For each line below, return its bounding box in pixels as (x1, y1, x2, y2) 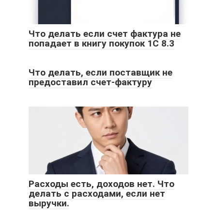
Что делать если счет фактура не (29, 28, 181, 39)
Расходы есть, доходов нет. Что (29, 178, 174, 189)
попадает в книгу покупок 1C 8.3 (29, 37, 174, 49)
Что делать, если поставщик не (29, 66, 172, 78)
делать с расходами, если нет (29, 187, 165, 199)
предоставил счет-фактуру (29, 76, 152, 88)
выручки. (29, 197, 69, 209)
